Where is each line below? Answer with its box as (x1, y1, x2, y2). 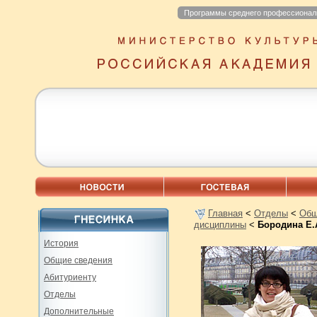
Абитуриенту (44, 272, 96, 282)
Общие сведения (44, 255, 113, 265)
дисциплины (194, 219, 246, 231)
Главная (208, 208, 243, 219)
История (44, 238, 79, 248)
